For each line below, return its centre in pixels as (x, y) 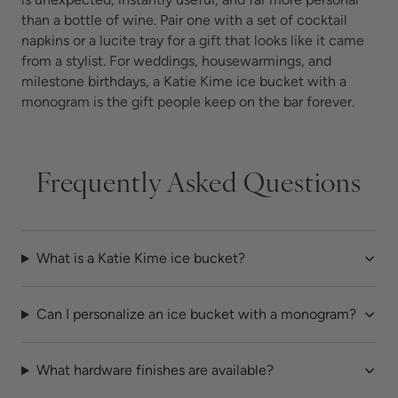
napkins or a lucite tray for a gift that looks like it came (193, 41)
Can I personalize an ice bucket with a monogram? (196, 314)
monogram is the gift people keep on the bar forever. (188, 102)
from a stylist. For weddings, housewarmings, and (176, 61)
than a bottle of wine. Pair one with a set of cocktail (184, 20)
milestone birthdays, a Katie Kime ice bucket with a (184, 82)
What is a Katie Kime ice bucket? (140, 259)
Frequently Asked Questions (199, 186)
